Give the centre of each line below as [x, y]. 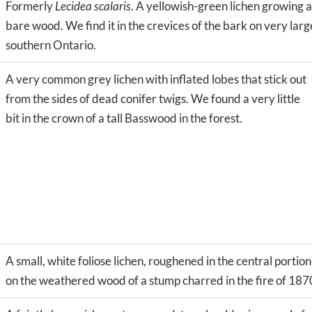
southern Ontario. [51, 45]
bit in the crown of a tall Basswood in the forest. [124, 118]
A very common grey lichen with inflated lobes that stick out [156, 79]
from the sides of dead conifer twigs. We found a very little [153, 98]
